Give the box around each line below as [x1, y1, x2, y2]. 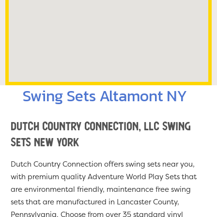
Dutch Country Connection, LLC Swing [11, 117, 191, 135]
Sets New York [11, 133, 79, 151]
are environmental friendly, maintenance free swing [11, 185, 191, 194]
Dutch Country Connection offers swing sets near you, [11, 160, 195, 169]
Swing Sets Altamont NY [22, 84, 187, 108]
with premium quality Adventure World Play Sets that [11, 172, 197, 181]
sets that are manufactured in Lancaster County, [11, 198, 180, 206]
